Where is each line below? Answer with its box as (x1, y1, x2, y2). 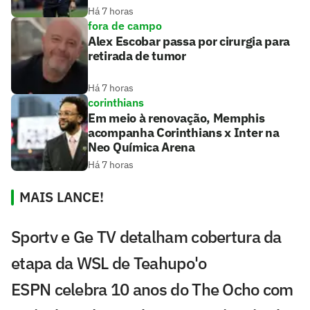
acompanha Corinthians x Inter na (88, 125, 280, 141)
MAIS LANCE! (19, 188, 104, 207)
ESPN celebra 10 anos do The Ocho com (11, 278, 293, 301)
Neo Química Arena (88, 139, 195, 156)
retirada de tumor (88, 48, 186, 64)
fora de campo (88, 19, 162, 33)
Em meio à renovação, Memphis (88, 110, 265, 127)
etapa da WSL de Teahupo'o (11, 252, 207, 275)
